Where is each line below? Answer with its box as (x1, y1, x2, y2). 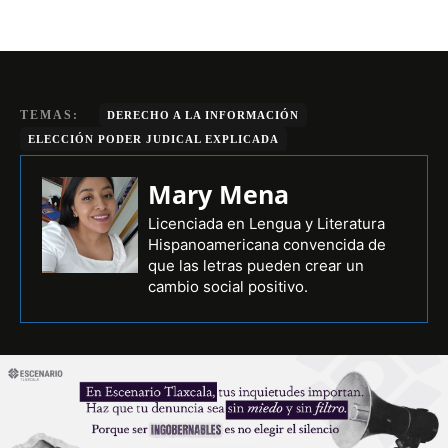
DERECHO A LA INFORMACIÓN (107, 109, 299, 122)
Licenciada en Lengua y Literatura (148, 214, 385, 234)
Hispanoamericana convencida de (148, 235, 386, 255)
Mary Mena (148, 177, 289, 212)
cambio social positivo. (148, 277, 308, 297)
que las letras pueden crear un (148, 256, 364, 276)
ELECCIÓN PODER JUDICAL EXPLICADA (28, 133, 279, 146)
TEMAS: (20, 108, 79, 123)
